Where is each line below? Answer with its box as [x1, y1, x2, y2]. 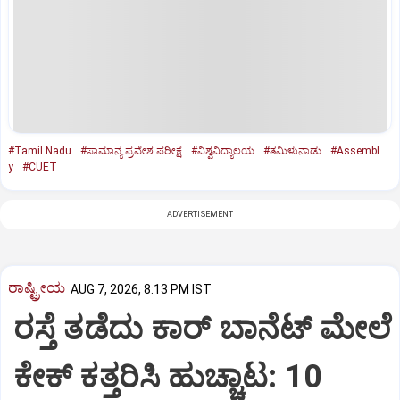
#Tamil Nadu [8, 144, 71, 157]
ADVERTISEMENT [166, 209, 234, 219]
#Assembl [330, 144, 379, 157]
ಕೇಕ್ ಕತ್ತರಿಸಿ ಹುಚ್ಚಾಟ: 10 [13, 358, 323, 396]
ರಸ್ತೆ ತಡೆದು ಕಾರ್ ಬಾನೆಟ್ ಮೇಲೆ [13, 310, 392, 348]
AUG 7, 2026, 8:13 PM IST [71, 281, 212, 296]
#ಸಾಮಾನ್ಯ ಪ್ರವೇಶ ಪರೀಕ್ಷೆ [80, 144, 182, 157]
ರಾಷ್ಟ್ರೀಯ [8, 279, 65, 297]
